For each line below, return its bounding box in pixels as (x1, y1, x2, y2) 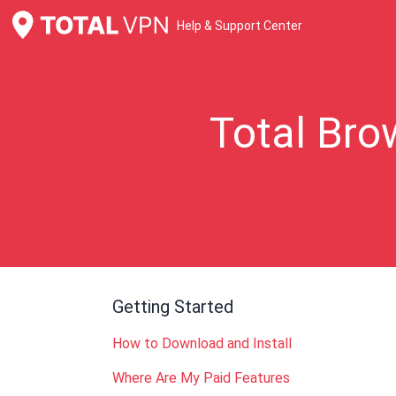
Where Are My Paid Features (112, 369, 290, 386)
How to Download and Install (112, 335, 292, 352)
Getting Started (112, 296, 233, 317)
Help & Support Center (177, 19, 302, 33)
